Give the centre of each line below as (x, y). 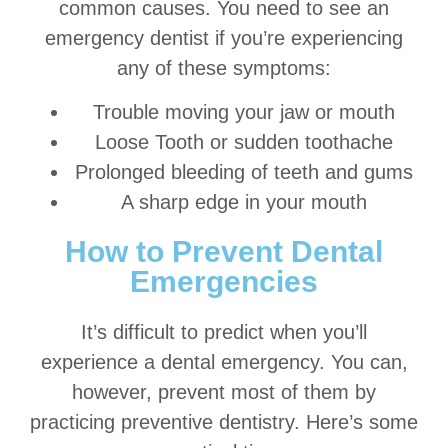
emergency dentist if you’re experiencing (224, 37)
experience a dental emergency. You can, (224, 362)
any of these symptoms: (224, 67)
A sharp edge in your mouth (244, 202)
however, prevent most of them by (224, 392)
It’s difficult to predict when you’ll (224, 332)
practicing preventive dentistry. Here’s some (224, 422)
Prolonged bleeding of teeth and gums (244, 172)
